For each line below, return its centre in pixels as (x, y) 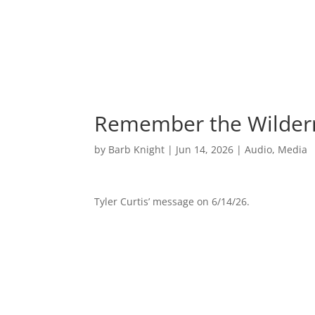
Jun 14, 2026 (205, 149)
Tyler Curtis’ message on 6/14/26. (172, 201)
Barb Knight (137, 149)
